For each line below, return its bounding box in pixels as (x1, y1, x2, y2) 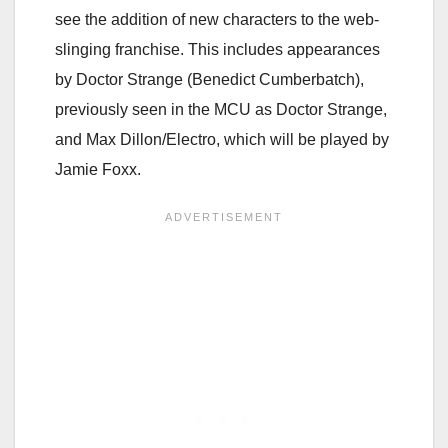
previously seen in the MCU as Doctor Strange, (55, 100, 387, 118)
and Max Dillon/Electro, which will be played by (55, 130, 389, 148)
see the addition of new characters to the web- (55, 10, 379, 28)
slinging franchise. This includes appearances (55, 40, 380, 58)
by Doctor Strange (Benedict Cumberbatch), (55, 70, 364, 88)
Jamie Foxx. (55, 160, 141, 178)
